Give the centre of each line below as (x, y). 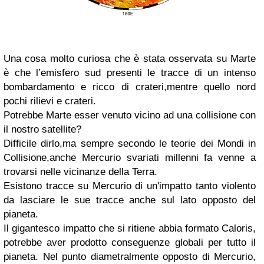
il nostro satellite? (42, 129)
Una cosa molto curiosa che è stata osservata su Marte (130, 58)
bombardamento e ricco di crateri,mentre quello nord (130, 87)
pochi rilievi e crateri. (50, 101)
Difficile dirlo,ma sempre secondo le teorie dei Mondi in (130, 143)
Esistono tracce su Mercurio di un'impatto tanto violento (130, 186)
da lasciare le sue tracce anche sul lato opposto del (130, 200)
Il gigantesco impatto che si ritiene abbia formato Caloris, (130, 228)
